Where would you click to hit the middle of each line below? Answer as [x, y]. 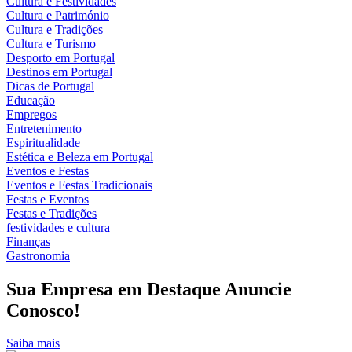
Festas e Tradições [51, 213]
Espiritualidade [43, 142]
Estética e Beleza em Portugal [80, 156]
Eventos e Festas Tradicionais [79, 185]
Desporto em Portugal [60, 57]
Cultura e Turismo [51, 43]
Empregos [31, 114]
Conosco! [43, 310]
